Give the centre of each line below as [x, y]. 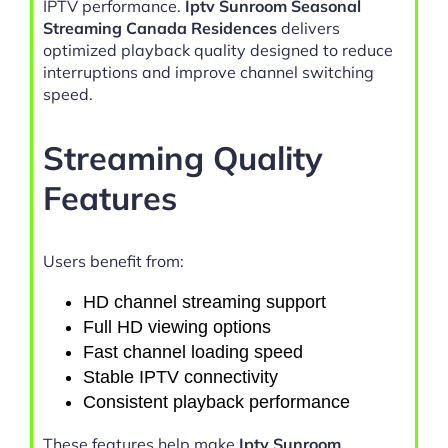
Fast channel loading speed [193, 352]
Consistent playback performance [216, 402]
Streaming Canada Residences [160, 28]
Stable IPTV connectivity [180, 377]
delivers [308, 28]
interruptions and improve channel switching [208, 72]
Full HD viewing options [177, 327]
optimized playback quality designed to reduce [218, 50]
